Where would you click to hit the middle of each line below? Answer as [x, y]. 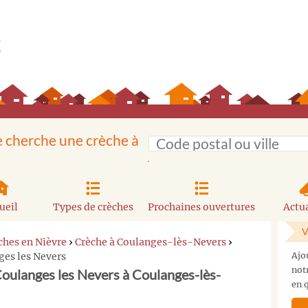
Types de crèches [93, 207]
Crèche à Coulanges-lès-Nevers [151, 242]
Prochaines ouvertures [202, 207]
